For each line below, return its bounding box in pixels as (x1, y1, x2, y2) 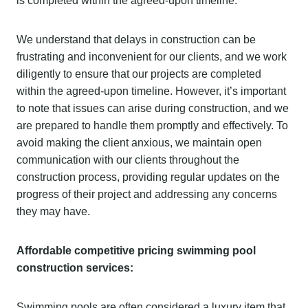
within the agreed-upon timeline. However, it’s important (16, 85, 286, 97)
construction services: (16, 261, 133, 274)
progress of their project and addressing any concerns (16, 188, 277, 200)
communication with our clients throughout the (16, 153, 239, 166)
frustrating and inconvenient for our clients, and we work (16, 50, 287, 63)
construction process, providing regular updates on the (16, 170, 280, 183)
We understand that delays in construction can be (16, 33, 256, 45)
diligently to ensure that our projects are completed (16, 67, 261, 80)
